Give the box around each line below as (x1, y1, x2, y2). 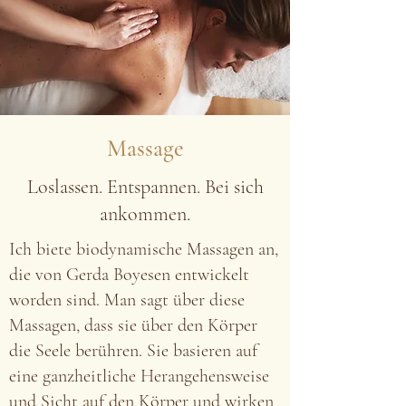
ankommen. (100, 202, 190, 226)
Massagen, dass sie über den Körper (9, 314, 257, 336)
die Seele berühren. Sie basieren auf (9, 340, 257, 362)
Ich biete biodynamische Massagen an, (9, 238, 278, 260)
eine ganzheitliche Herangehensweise (9, 365, 269, 387)
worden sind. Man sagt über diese (9, 289, 245, 311)
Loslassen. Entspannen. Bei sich (26, 175, 264, 198)
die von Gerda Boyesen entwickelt (9, 264, 249, 285)
